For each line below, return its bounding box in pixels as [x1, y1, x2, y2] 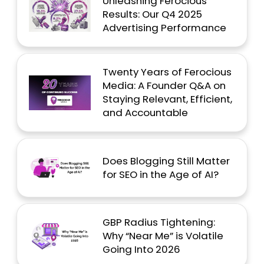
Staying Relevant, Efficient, [102, 92, 232, 107]
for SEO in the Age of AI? [102, 167, 219, 181]
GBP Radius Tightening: [102, 215, 215, 230]
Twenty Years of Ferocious [102, 65, 232, 80]
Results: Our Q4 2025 [102, 7, 202, 22]
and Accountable [102, 105, 188, 120]
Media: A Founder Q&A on [102, 78, 226, 93]
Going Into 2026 [102, 242, 180, 257]
